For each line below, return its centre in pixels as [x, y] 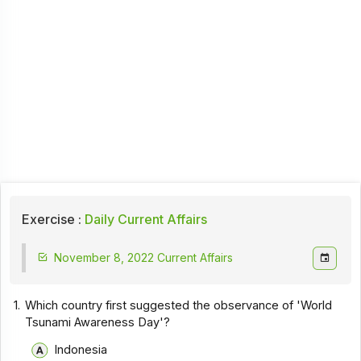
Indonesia [80, 350]
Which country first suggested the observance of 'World [179, 305]
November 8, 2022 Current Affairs [143, 258]
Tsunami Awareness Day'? [98, 322]
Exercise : [51, 219]
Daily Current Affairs [144, 219]
